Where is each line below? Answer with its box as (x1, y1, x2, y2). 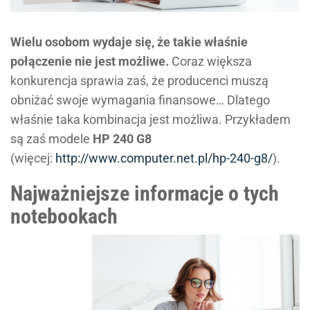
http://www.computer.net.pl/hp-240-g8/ (55, 150, 273, 165)
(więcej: (10, 150, 55, 165)
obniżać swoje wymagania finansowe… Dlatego (10, 92, 270, 107)
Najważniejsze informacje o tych (10, 181, 279, 206)
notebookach (10, 203, 118, 228)
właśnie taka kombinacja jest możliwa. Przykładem (10, 111, 291, 127)
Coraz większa (169, 53, 252, 69)
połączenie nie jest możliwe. (10, 53, 169, 69)
